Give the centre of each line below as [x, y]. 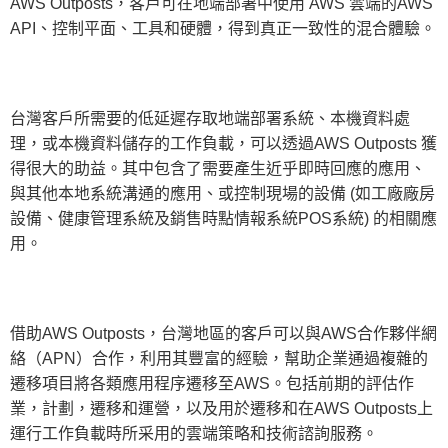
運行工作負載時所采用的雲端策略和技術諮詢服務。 [194, 433]
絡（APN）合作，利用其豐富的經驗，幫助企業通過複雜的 [219, 358]
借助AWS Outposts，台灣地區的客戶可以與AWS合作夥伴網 [223, 333]
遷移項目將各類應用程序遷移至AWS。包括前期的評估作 [212, 383]
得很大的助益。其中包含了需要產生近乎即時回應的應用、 [218, 168]
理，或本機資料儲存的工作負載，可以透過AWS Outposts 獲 [223, 143]
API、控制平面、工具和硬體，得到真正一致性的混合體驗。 [223, 28]
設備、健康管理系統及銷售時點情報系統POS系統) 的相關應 [223, 218]
